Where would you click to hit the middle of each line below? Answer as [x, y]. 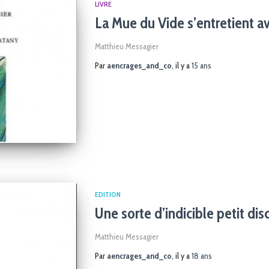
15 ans [201, 65]
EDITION [107, 194]
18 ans [201, 255]
